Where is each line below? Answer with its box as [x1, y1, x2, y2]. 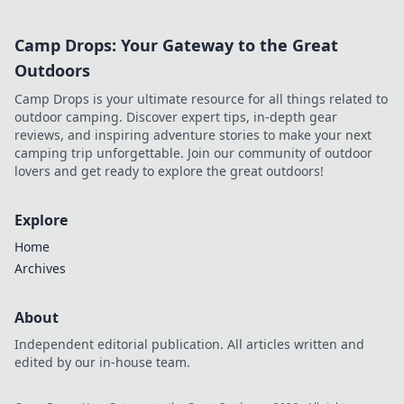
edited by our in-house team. [14, 353, 190, 371]
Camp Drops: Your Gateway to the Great [14, 33, 338, 56]
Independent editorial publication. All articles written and [14, 335, 364, 353]
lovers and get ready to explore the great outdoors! [14, 161, 324, 179]
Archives [14, 259, 66, 277]
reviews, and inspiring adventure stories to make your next [14, 125, 372, 143]
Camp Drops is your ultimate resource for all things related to [14, 89, 388, 107]
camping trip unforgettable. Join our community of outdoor [14, 143, 372, 161]
